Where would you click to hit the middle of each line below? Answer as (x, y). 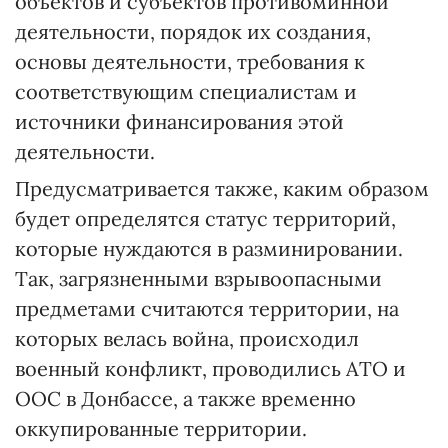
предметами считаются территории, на (207, 308)
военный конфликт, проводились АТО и (210, 368)
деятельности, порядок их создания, (193, 31)
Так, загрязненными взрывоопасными (198, 278)
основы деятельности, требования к (190, 61)
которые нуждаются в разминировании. (209, 248)
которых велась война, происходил (187, 338)
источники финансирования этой (179, 121)
